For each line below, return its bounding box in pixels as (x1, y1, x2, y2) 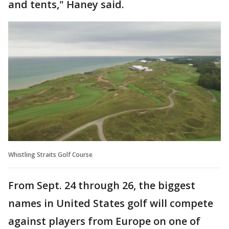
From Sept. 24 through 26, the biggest (8, 178, 195, 192)
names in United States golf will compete (8, 196, 213, 210)
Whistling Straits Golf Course (8, 150, 93, 159)
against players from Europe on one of (8, 214, 200, 228)
